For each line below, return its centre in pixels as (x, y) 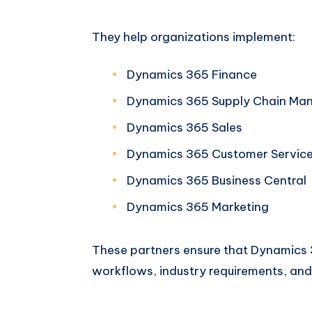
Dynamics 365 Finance (192, 74)
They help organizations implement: (194, 37)
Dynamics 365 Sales (185, 127)
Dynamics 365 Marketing (198, 206)
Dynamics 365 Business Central (217, 180)
